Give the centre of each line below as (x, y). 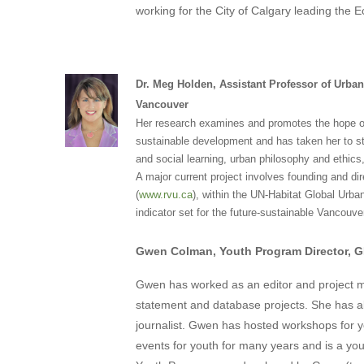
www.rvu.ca (165, 194)
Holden (195, 84)
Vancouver (162, 104)
